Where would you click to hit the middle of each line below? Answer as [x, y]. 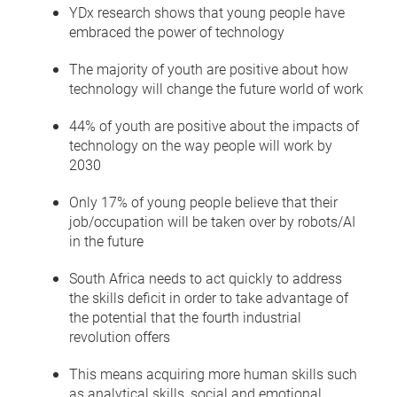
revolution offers [120, 336]
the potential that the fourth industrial [185, 316]
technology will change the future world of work [216, 88]
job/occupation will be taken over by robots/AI [212, 221]
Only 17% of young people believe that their [203, 201]
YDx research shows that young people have [207, 12]
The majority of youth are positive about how [209, 68]
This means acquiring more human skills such [213, 373]
